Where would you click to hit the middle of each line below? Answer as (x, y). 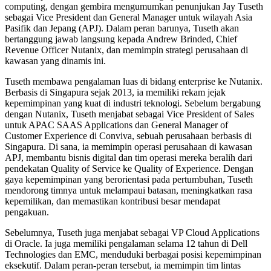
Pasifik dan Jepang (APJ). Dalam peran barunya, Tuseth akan (122, 28)
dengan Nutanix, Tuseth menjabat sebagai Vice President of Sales (129, 114)
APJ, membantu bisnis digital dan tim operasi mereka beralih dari (129, 157)
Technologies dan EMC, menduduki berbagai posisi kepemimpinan (133, 254)
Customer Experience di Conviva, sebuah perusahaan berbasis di (128, 135)
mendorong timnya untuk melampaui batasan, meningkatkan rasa (129, 190)
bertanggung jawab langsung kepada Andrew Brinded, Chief (121, 39)
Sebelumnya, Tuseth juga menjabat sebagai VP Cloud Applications (132, 232)
